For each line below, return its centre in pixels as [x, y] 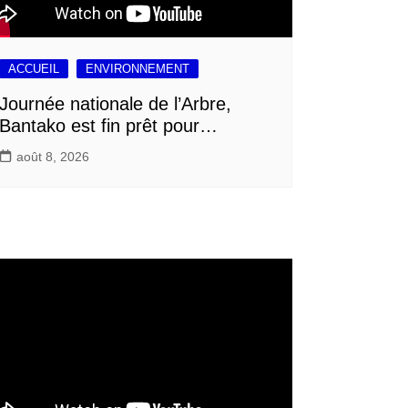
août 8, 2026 [52, 156]
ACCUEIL [33, 68]
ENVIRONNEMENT [137, 68]
